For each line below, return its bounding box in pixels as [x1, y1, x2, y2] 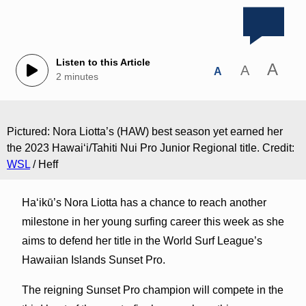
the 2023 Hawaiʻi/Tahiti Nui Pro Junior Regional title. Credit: [7, 141, 294, 154]
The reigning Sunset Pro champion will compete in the [21, 283, 283, 296]
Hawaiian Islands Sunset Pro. [21, 253, 165, 266]
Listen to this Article [55, 57, 150, 68]
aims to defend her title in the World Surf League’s [21, 234, 262, 247]
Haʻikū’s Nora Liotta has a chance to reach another [21, 196, 266, 208]
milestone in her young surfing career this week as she [21, 215, 284, 227]
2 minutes [55, 71, 98, 83]
